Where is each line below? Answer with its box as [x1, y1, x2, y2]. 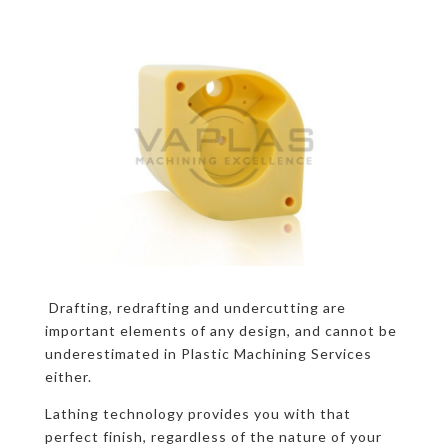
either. [44, 367, 92, 385]
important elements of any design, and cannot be [44, 321, 397, 339]
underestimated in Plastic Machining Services [44, 344, 372, 362]
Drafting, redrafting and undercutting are [44, 298, 346, 316]
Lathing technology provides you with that [44, 404, 351, 422]
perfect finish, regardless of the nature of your [44, 427, 382, 445]
